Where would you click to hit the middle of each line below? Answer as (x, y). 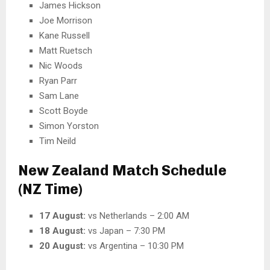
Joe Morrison (66, 20)
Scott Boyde (64, 111)
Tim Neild (58, 141)
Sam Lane (59, 96)
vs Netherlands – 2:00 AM (137, 215)
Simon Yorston (69, 126)
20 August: (62, 246)
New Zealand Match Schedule (122, 170)
